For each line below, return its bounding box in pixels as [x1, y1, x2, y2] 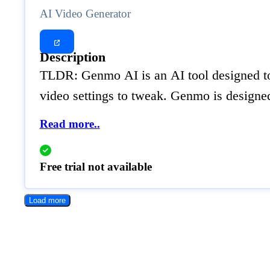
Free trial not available [39, 160, 152, 174]
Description [39, 49, 105, 64]
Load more [29, 195, 66, 205]
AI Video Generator [39, 7, 131, 20]
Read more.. [39, 117, 100, 130]
